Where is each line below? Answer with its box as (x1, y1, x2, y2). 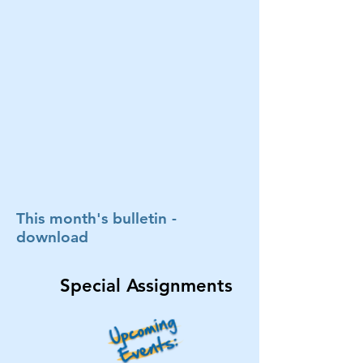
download (16, 228, 88, 246)
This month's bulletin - (16, 209, 177, 228)
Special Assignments (59, 275, 233, 297)
